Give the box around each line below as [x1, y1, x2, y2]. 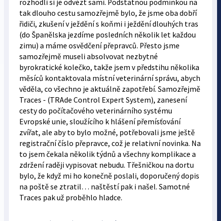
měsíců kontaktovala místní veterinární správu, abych [19, 73, 200, 83]
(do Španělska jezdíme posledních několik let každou [19, 30, 196, 39]
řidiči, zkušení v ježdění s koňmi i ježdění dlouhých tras [19, 19, 198, 29]
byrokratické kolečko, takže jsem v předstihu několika [19, 62, 199, 72]
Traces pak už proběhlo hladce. [19, 192, 122, 202]
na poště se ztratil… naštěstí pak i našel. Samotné [19, 182, 190, 191]
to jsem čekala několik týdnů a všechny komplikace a [19, 149, 196, 159]
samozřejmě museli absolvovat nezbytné [19, 51, 158, 61]
